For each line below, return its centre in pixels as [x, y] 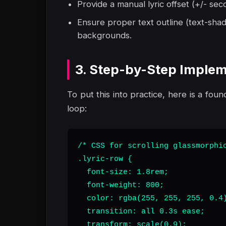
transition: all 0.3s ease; [141, 211]
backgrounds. [104, 35]
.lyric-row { [105, 159]
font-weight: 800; [121, 185]
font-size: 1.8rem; [123, 172]
